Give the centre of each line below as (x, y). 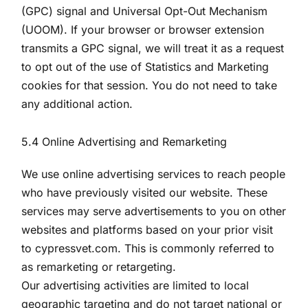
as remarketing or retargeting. (99, 267)
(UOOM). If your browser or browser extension (143, 30)
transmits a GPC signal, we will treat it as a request (153, 48)
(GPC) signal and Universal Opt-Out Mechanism (145, 11)
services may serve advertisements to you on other (154, 211)
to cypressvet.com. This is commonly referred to (148, 248)
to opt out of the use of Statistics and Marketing (145, 67)
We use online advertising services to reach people (154, 174)
